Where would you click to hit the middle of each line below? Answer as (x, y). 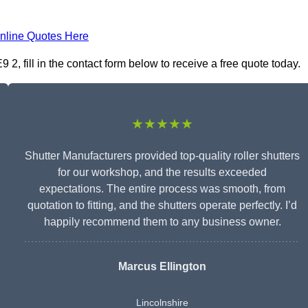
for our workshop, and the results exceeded (162, 173)
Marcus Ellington (162, 267)
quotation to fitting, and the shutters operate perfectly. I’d (162, 206)
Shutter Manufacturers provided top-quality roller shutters (162, 156)
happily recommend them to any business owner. (162, 222)
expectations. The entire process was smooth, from (162, 189)
